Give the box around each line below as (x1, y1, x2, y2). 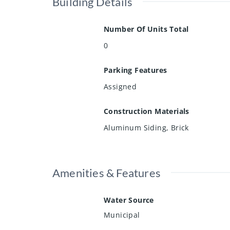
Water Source (104, 195, 154, 205)
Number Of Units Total (104, 24, 189, 34)
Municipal (104, 209, 140, 220)
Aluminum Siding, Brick (104, 122, 189, 132)
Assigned (104, 81, 137, 91)
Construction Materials (104, 106, 189, 116)
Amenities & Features (52, 165, 161, 180)
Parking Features (104, 65, 167, 75)
